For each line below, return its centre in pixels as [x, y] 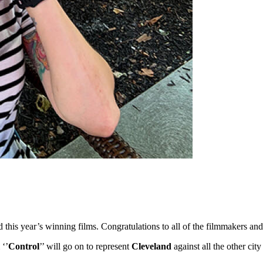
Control [24, 246]
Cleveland [151, 246]
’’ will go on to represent [85, 246]
